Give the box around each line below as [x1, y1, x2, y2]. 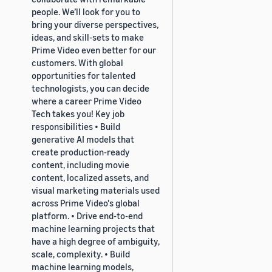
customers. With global [32, 56, 123, 68]
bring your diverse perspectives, [32, 18, 158, 30]
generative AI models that [32, 133, 134, 144]
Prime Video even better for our [32, 44, 156, 55]
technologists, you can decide [32, 82, 149, 93]
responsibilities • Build [32, 120, 120, 132]
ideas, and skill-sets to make [32, 31, 144, 42]
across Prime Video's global [32, 197, 140, 208]
